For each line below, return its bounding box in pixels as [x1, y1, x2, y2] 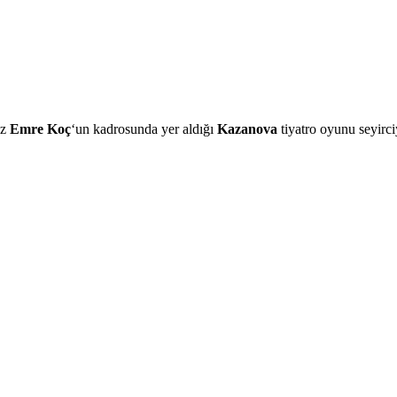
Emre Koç [10, 121, 71, 136]
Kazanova [217, 121, 277, 136]
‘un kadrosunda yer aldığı [71, 121, 217, 136]
